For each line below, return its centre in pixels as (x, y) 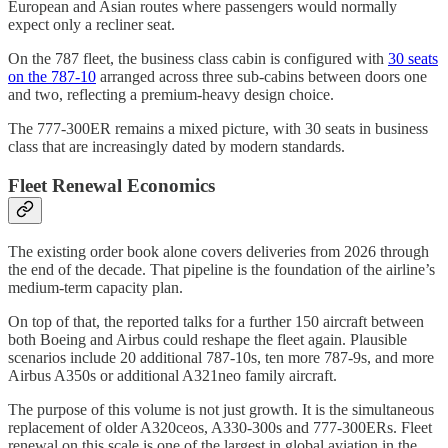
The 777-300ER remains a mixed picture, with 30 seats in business (218, 129)
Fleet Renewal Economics (111, 185)
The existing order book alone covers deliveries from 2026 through (218, 251)
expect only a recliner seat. (91, 25)
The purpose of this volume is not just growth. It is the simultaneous (221, 409)
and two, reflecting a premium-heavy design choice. (171, 95)
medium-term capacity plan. (95, 287)
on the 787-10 (52, 77)
